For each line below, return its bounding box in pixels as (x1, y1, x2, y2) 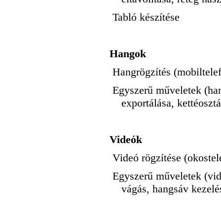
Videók (110, 133, 142, 146)
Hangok (110, 47, 146, 60)
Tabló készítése (112, 11, 180, 24)
